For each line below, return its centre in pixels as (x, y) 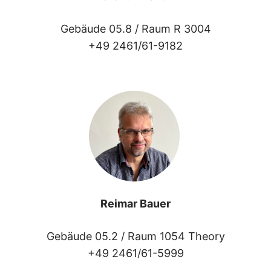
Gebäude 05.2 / (87, 236)
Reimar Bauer (135, 203)
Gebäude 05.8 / (101, 28)
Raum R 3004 (176, 28)
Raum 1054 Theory (176, 236)
